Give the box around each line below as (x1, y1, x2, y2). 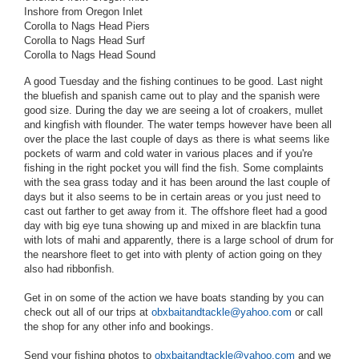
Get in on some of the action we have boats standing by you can (24, 292, 324, 305)
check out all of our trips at (24, 306, 151, 319)
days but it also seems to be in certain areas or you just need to (24, 191, 321, 204)
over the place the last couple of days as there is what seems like (24, 133, 329, 146)
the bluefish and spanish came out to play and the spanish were (24, 90, 320, 103)
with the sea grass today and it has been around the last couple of (24, 176, 330, 189)
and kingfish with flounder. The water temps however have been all (24, 119, 332, 131)
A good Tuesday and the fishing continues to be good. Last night (24, 75, 323, 88)
